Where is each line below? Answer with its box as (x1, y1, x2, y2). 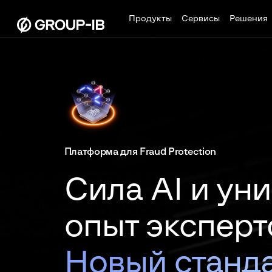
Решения (229, 15, 268, 23)
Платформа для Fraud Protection (64, 147, 216, 157)
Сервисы (182, 15, 220, 23)
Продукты (129, 15, 172, 23)
